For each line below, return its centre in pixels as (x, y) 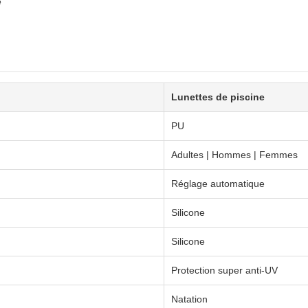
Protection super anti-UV (224, 270)
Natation (189, 299)
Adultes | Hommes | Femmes (234, 155)
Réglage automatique (218, 184)
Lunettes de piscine (218, 97)
